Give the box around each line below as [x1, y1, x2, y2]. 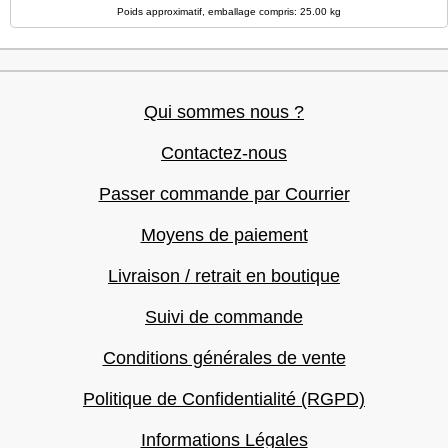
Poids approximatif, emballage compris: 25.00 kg [117, 6, 341, 17]
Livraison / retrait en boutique [108, 266, 340, 286]
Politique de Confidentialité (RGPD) [83, 389, 365, 409]
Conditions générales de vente [102, 348, 346, 368]
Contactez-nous [161, 143, 287, 163]
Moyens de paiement [140, 225, 308, 245]
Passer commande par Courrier [98, 184, 350, 204]
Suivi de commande [145, 307, 303, 327]
